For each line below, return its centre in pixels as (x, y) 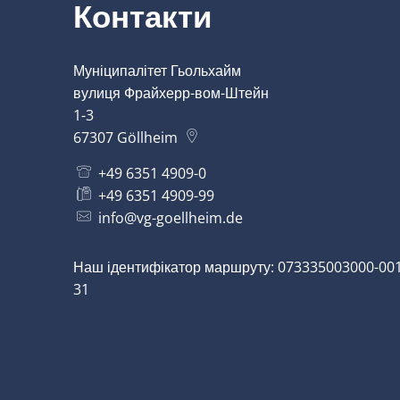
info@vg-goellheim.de (171, 218)
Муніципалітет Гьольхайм (157, 71)
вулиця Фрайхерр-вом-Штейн (171, 93)
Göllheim (147, 137)
